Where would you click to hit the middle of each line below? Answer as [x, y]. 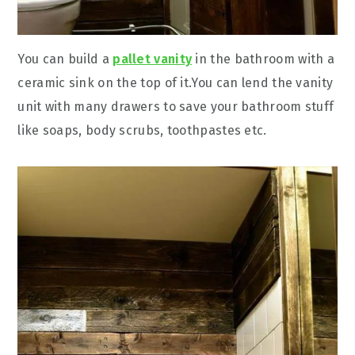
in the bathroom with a [263, 59]
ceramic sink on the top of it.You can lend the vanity [176, 82]
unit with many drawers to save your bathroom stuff [176, 106]
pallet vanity [153, 59]
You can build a [65, 59]
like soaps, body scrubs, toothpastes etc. [142, 130]
